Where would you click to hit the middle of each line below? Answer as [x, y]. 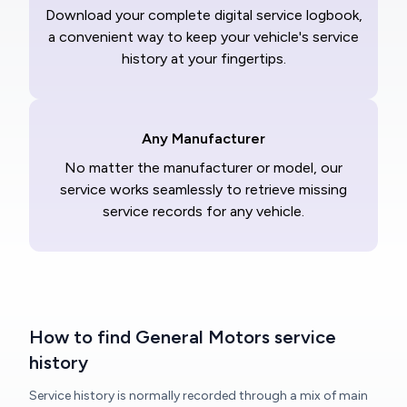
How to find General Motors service [183, 337]
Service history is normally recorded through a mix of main [199, 396]
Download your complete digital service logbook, [203, 15]
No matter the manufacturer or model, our [203, 168]
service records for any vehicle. [203, 211]
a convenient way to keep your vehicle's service [203, 37]
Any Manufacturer [203, 139]
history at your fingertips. [203, 59]
